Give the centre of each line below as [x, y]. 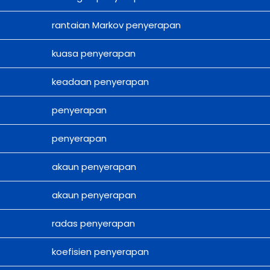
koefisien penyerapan [100, 252]
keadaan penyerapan [100, 82]
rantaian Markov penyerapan [116, 25]
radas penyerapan [93, 224]
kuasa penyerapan [93, 54]
